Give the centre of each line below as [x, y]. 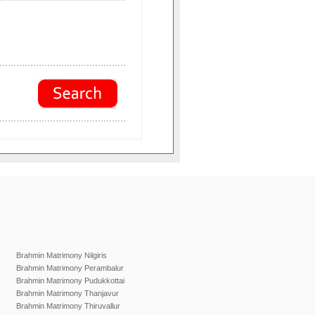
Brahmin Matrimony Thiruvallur [68, 306]
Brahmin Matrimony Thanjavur [67, 294]
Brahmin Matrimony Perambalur [70, 268]
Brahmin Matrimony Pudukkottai [70, 281]
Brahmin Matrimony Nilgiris [62, 256]
